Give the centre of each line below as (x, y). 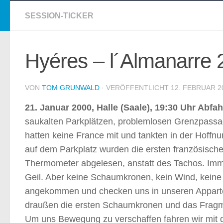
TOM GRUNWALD (71, 88)
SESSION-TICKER (59, 16)
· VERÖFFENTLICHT (136, 88)
